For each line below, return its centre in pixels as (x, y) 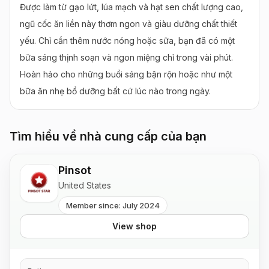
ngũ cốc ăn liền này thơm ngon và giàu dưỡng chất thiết (128, 24)
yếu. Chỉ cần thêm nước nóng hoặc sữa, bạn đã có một (127, 41)
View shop (134, 226)
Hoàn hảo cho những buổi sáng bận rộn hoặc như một (126, 74)
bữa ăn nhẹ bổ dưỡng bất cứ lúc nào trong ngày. (115, 91)
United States (85, 185)
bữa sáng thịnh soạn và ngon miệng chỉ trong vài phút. (126, 57)
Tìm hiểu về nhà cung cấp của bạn (108, 136)
